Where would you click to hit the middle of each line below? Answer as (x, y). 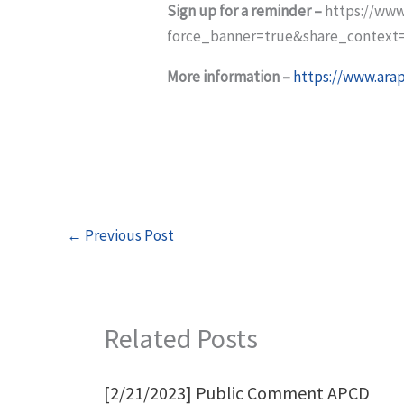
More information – (229, 76)
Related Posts (180, 338)
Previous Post (128, 235)
